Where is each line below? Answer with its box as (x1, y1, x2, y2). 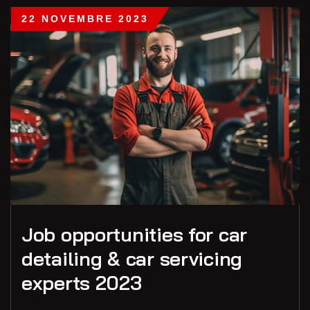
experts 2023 (21, 270, 142, 295)
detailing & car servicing (21, 246, 242, 271)
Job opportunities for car (21, 221, 247, 246)
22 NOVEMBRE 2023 (21, 12, 149, 24)
